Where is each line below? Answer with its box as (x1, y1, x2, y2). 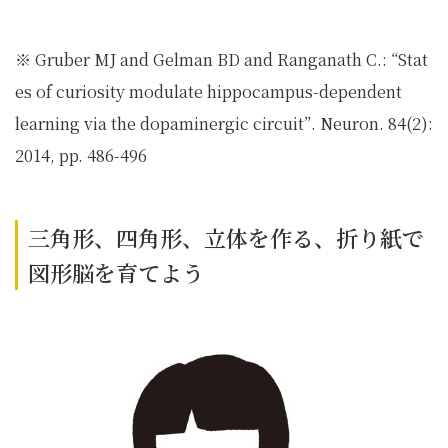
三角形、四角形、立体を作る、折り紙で (28, 222, 424, 253)
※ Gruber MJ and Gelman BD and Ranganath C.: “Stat (15, 48, 428, 71)
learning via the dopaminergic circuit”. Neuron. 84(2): (15, 112, 433, 135)
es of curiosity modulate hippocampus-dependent (15, 80, 402, 103)
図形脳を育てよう (28, 257, 204, 288)
